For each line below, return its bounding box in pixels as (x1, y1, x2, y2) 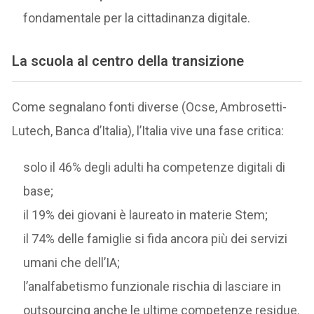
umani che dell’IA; (23, 254, 121, 270)
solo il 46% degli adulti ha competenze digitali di (23, 159, 286, 175)
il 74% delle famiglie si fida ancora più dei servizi (23, 231, 288, 246)
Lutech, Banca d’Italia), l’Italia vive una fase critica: (12, 123, 285, 138)
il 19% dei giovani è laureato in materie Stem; (23, 207, 268, 222)
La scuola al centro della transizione (12, 52, 245, 69)
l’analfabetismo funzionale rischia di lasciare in (23, 278, 282, 294)
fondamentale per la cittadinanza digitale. (23, 10, 251, 25)
